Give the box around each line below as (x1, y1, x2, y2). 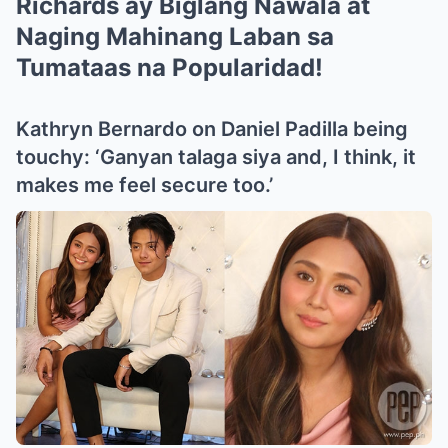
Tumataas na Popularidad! (16, 52, 323, 82)
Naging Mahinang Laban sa (16, 21, 334, 51)
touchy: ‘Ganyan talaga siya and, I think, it (16, 144, 416, 169)
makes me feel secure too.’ (16, 172, 273, 197)
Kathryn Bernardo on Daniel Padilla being (16, 116, 408, 141)
